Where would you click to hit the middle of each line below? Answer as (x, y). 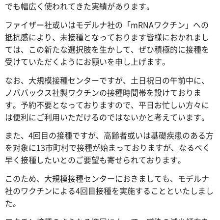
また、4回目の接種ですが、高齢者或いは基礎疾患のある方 (109, 135)
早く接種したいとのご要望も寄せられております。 (95, 160)
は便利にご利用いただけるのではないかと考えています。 (107, 117)
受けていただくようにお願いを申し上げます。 (87, 61)
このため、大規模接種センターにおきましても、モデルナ (107, 179)
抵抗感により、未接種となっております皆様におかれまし (107, 37)
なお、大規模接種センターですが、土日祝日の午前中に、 (107, 80)
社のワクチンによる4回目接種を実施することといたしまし (109, 191)
